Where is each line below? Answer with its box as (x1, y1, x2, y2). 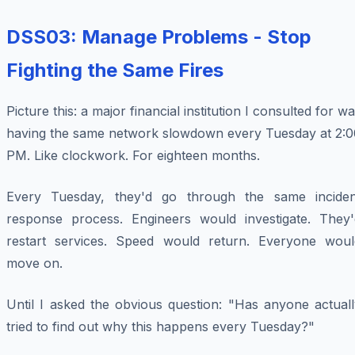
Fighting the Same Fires (6, 59, 223, 82)
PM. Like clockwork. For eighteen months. (6, 147, 260, 164)
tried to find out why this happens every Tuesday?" (6, 319, 315, 335)
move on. (6, 255, 63, 272)
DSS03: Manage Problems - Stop (6, 25, 311, 49)
